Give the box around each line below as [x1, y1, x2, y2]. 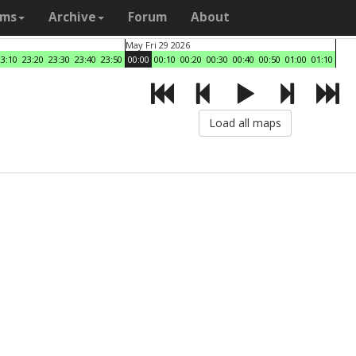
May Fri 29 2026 [126, 39, 190, 51]
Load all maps [208, 115, 281, 131]
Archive [48, 9, 96, 25]
